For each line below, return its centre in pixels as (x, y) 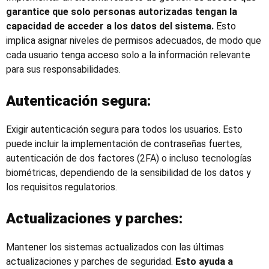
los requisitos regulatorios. (62, 187)
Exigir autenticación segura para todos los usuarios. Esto (124, 129)
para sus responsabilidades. (63, 69)
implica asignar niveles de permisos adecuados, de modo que (134, 40)
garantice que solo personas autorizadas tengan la (122, 11)
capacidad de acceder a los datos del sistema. (110, 26)
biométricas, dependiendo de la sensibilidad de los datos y (128, 172)
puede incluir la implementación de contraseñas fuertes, (124, 144)
